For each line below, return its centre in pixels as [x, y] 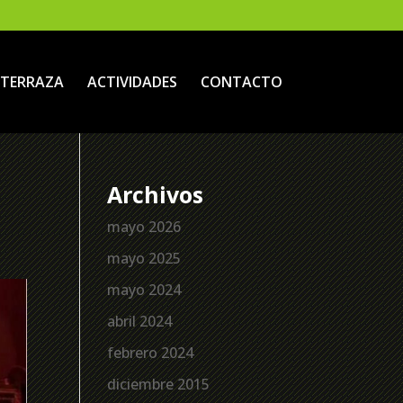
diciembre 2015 [159, 384]
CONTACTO [241, 81]
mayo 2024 [144, 290]
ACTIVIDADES [132, 81]
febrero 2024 [151, 353]
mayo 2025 [144, 258]
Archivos [156, 194]
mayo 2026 [144, 227]
